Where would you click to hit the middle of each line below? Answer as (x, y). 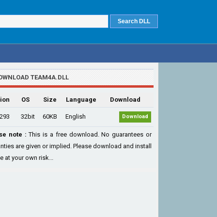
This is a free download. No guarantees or (89, 134)
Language (81, 100)
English (76, 116)
